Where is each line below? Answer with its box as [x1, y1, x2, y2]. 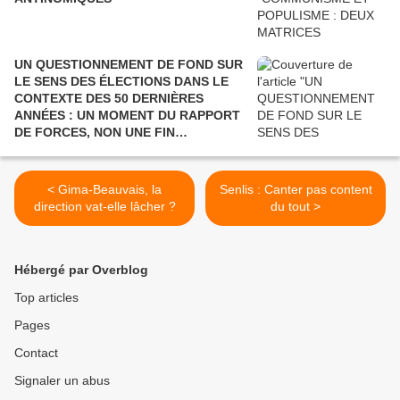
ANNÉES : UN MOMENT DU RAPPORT [14, 108, 240, 123]
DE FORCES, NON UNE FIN [14, 125, 175, 140]
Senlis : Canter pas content [219, 182, 372, 197]
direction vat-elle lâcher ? [33, 199, 176, 214]
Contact [14, 346, 58, 361]
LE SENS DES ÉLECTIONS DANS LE [14, 74, 229, 89]
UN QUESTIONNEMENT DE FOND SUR [14, 57, 243, 72]
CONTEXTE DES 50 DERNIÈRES [14, 91, 204, 106]
